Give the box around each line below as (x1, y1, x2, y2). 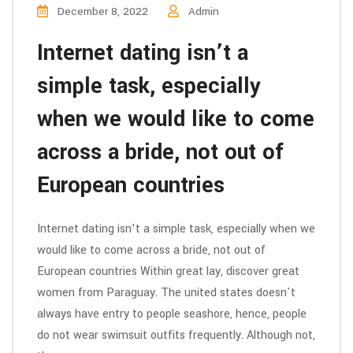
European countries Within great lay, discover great (37, 263, 299, 280)
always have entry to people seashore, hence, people (37, 306, 307, 322)
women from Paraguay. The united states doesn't (37, 284, 295, 301)
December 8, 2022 (54, 4, 148, 19)
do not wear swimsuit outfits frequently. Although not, (37, 327, 315, 344)
